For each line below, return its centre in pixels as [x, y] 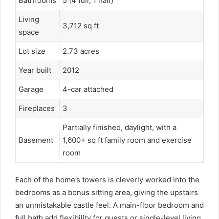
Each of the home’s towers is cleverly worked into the [107, 180]
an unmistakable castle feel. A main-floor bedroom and [109, 205]
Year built [35, 70]
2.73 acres [81, 51]
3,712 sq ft [81, 25]
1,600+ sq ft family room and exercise [127, 140]
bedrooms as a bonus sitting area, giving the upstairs [107, 193]
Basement [36, 140]
